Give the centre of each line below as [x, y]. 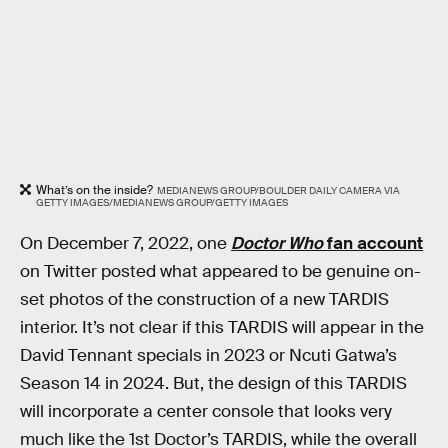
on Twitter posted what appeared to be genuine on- [220, 271]
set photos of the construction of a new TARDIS [204, 299]
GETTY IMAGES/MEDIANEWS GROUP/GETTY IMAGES [162, 203]
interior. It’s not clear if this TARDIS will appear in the [222, 327]
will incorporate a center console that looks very [206, 411]
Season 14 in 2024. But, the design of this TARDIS [213, 383]
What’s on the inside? [94, 190]
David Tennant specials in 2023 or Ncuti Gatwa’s [208, 355]
